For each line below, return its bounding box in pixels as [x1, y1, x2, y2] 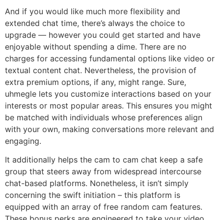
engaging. [5, 136, 41, 146]
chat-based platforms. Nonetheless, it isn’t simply [5, 178, 189, 189]
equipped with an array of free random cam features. [5, 202, 202, 212]
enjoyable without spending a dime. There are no [5, 41, 187, 52]
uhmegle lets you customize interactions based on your [5, 88, 211, 99]
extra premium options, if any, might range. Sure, [5, 77, 186, 87]
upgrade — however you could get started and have [5, 29, 200, 40]
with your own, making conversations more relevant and [5, 124, 214, 134]
